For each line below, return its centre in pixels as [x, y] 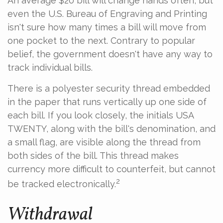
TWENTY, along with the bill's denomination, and [111, 129]
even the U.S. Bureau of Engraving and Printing [107, 14]
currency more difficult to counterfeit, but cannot [111, 169]
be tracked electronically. [62, 184]
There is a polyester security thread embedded [109, 88]
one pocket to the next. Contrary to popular [101, 41]
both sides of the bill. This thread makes [93, 156]
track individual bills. [50, 67]
